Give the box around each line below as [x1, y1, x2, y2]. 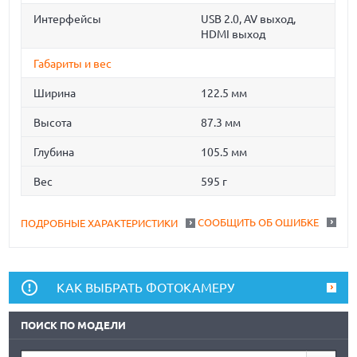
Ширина [33, 87, 76, 100]
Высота [33, 116, 73, 130]
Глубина [33, 146, 75, 159]
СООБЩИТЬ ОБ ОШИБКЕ [197, 217, 319, 229]
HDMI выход [201, 28, 266, 41]
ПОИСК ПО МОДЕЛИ [21, 320, 127, 331]
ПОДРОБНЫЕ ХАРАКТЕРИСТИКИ [21, 218, 178, 229]
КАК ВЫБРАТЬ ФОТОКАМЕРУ [57, 280, 235, 296]
